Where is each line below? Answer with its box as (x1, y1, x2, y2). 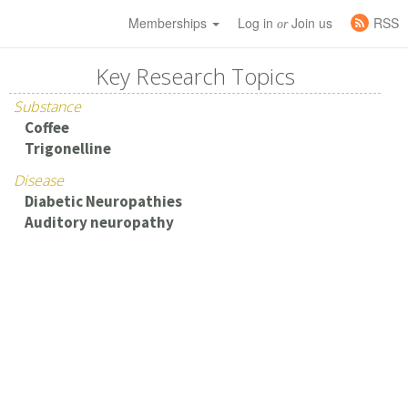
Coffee (24, 117, 69, 138)
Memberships (128, 14, 210, 32)
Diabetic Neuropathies (24, 191, 182, 211)
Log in (238, 14, 277, 32)
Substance (14, 97, 82, 117)
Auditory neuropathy (24, 212, 174, 232)
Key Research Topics (95, 61, 295, 91)
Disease (14, 170, 65, 190)
